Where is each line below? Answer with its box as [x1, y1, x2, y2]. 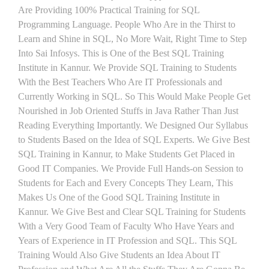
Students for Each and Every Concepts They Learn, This [18, 178, 233, 188]
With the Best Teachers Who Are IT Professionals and [18, 77, 222, 87]
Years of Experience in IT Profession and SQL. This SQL [18, 235, 237, 246]
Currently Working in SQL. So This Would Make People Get [18, 91, 250, 101]
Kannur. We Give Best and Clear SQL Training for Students [18, 207, 246, 217]
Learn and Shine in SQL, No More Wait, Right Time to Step [18, 34, 247, 44]
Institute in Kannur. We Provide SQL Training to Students [18, 62, 237, 73]
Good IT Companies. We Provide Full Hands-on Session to [18, 163, 243, 174]
